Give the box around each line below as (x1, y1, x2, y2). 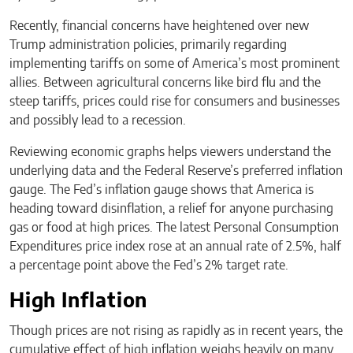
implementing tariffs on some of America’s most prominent (9, 58, 340, 71)
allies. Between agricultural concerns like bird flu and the (9, 76, 321, 90)
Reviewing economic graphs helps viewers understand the (9, 146, 331, 159)
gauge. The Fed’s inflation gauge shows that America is (9, 184, 314, 197)
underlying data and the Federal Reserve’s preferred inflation (9, 165, 343, 178)
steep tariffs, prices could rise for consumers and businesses (9, 95, 340, 109)
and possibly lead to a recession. (9, 114, 186, 128)
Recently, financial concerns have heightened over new (9, 20, 310, 33)
